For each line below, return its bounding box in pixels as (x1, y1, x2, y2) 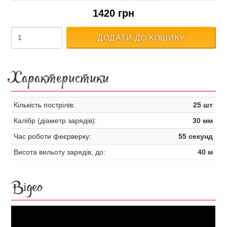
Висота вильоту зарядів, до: (14, 148, 106, 156)
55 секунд (178, 132, 213, 140)
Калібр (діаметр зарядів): (14, 117, 97, 125)
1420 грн (93, 8, 134, 19)
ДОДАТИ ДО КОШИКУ (97, 33, 185, 42)
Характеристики (11, 70, 109, 92)
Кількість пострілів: (14, 101, 75, 109)
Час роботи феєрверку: (14, 132, 92, 140)
